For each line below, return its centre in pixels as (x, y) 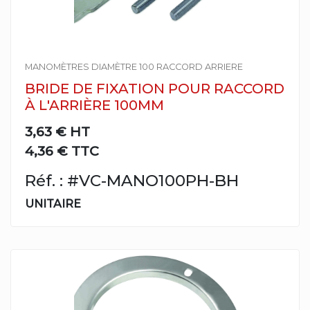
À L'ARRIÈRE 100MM (94, 105)
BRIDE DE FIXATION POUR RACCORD (155, 89)
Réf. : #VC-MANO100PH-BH (132, 181)
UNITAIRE (53, 204)
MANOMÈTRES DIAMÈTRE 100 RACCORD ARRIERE (134, 67)
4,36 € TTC (62, 151)
